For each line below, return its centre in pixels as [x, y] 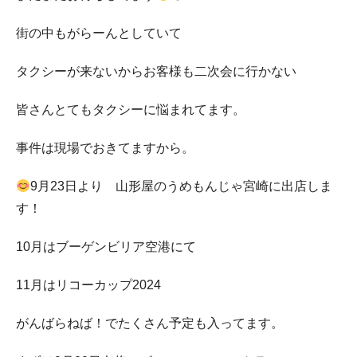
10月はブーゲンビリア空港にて [106, 247]
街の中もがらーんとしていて [99, 33]
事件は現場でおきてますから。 [105, 148]
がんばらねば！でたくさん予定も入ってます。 [150, 324]
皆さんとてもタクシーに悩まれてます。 [131, 110]
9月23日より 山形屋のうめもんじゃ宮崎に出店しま [182, 186]
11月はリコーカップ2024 [88, 285]
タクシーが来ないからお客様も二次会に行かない [156, 72]
